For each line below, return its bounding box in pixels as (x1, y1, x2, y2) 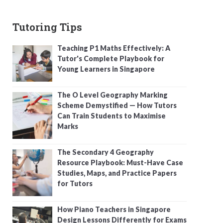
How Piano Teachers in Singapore (57, 205, 171, 214)
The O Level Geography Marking (57, 91, 168, 100)
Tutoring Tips (12, 20, 82, 34)
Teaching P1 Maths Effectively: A (57, 44, 170, 53)
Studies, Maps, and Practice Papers (57, 169, 177, 178)
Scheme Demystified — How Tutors (57, 101, 177, 110)
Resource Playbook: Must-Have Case (57, 158, 183, 167)
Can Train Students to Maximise (57, 111, 166, 120)
